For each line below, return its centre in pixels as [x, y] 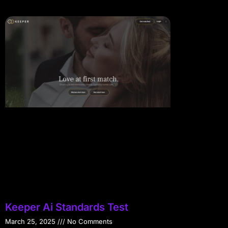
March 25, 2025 [31, 222]
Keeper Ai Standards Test [67, 207]
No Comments [89, 222]
